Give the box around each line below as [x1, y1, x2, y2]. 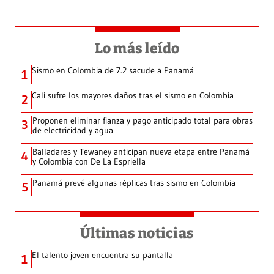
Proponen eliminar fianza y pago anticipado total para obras [32, 114, 253, 126]
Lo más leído [94, 39, 180, 57]
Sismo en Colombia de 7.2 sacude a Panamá [32, 64, 194, 76]
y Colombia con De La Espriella [32, 155, 146, 167]
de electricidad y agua [32, 124, 113, 136]
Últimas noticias [80, 224, 194, 242]
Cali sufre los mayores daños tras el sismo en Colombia [32, 89, 234, 101]
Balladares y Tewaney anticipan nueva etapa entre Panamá [32, 146, 250, 157]
